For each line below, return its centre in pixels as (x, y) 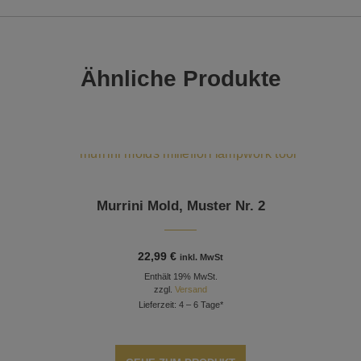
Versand (191, 290)
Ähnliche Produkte (180, 78)
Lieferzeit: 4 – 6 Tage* (180, 305)
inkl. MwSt (202, 257)
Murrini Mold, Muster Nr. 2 (180, 206)
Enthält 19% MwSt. (180, 277)
